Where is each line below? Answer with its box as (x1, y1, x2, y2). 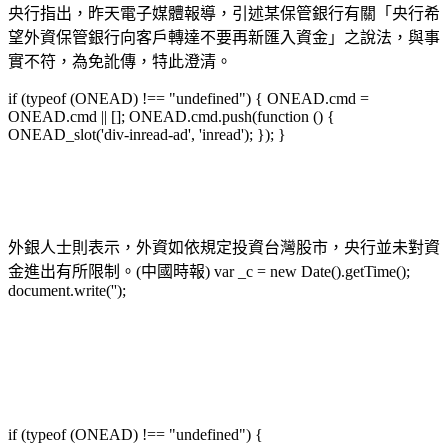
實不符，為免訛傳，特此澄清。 (8, 52, 232, 70)
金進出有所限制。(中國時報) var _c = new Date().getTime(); (8, 262, 410, 280)
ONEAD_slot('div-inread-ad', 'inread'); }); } (8, 125, 286, 143)
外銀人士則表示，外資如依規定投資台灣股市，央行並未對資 (8, 238, 440, 256)
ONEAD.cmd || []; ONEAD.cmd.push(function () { (8, 107, 335, 125)
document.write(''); (8, 281, 126, 299)
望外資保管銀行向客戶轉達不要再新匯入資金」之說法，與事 (8, 28, 440, 46)
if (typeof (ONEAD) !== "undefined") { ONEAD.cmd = (8, 89, 369, 107)
